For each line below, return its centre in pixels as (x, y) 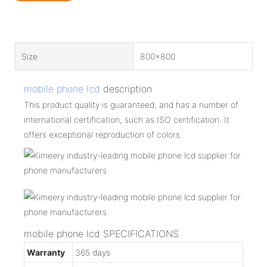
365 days (93, 252)
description (126, 89)
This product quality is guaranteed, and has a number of (131, 104)
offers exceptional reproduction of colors (102, 134)
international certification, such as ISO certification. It (127, 119)
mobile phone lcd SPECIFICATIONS (101, 233)
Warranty (46, 252)
